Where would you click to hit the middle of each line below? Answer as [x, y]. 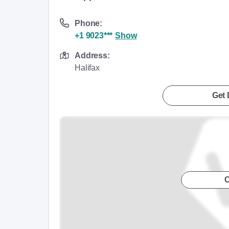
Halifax [87, 67]
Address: [92, 55]
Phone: [89, 23]
